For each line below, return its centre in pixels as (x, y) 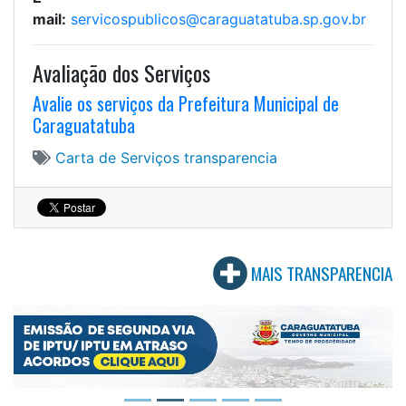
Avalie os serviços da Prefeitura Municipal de (186, 104)
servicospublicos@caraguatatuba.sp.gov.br (218, 19)
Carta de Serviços (120, 158)
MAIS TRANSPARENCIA (322, 274)
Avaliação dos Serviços (121, 73)
